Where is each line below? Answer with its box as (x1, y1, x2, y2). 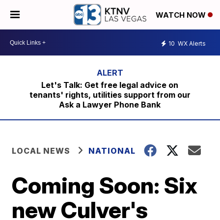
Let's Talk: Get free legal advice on (41, 80, 179, 90)
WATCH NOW (156, 10, 208, 20)
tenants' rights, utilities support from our (29, 90, 191, 100)
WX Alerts (176, 39, 206, 47)
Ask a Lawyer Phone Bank (59, 100, 161, 110)
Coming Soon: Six (12, 171, 198, 199)
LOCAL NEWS (12, 146, 71, 156)
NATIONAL (88, 146, 136, 156)
